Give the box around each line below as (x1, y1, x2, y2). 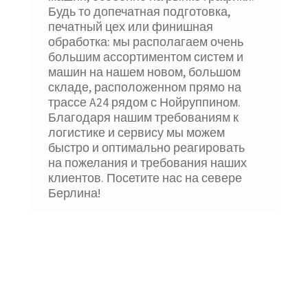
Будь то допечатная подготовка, (48, 4, 231, 20)
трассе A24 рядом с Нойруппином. (48, 95, 241, 111)
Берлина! (48, 186, 101, 201)
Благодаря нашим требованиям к (48, 110, 239, 126)
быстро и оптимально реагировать (48, 140, 245, 156)
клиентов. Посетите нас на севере (48, 170, 243, 186)
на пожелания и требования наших (48, 155, 247, 171)
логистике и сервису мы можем (48, 125, 225, 141)
